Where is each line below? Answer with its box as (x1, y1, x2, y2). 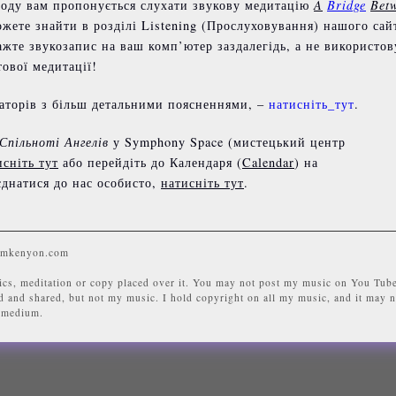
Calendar (242, 153, 294, 171)
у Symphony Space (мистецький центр (109, 133, 346, 150)
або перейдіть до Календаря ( (58, 153, 242, 171)
